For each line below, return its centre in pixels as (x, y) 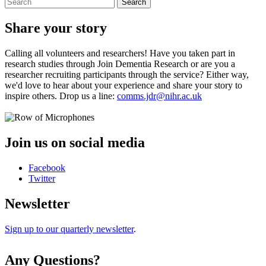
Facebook (47, 167)
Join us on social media (75, 142)
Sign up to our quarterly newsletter (69, 229)
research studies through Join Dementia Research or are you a (120, 64)
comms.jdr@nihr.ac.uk (159, 96)
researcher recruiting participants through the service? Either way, (127, 74)
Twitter (42, 178)
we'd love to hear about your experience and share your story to (123, 85)
